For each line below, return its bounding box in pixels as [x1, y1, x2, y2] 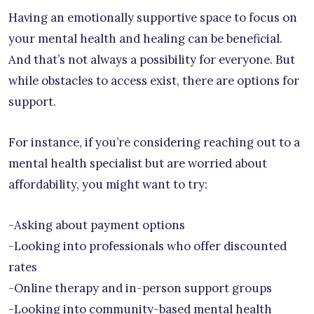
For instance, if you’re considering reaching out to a [8, 134, 300, 150]
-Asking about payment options [8, 217, 185, 233]
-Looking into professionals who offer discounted [8, 238, 287, 254]
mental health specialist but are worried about [8, 155, 267, 171]
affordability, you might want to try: [8, 176, 207, 192]
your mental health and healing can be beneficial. [8, 30, 282, 46]
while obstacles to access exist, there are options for [8, 72, 299, 88]
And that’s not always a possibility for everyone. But [8, 51, 295, 67]
